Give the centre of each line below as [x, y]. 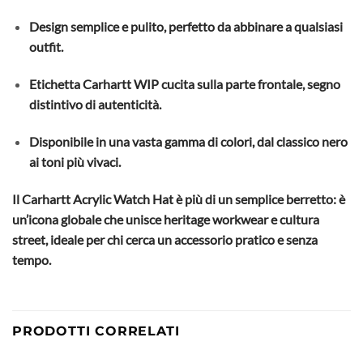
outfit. [46, 47]
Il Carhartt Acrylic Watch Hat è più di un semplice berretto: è [179, 199]
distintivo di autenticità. [95, 104]
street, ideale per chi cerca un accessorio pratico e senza [165, 239]
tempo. [32, 259]
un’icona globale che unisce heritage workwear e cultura [166, 219]
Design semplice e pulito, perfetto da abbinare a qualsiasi [186, 27]
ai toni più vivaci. [75, 161]
